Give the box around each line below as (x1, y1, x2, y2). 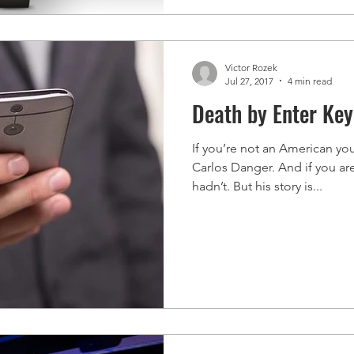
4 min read (288, 74, 332, 87)
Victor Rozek (225, 61, 277, 73)
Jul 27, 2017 (225, 74, 273, 87)
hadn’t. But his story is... (192, 178, 322, 194)
